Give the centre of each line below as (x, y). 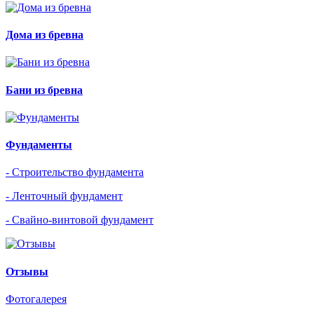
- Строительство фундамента (75, 172)
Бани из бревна (44, 90)
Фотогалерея (36, 299)
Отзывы (27, 271)
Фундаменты (39, 145)
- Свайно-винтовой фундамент (80, 220)
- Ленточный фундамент (64, 196)
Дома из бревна (45, 35)
